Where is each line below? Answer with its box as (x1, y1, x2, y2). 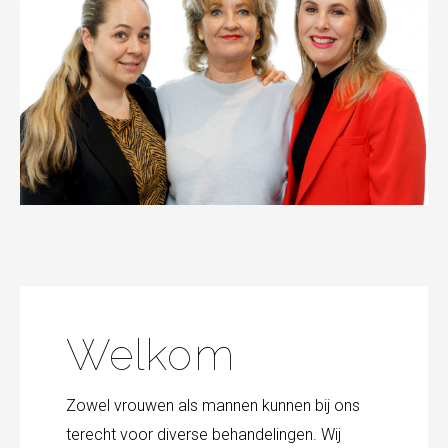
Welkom (66, 330, 235, 381)
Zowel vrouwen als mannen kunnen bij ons (66, 396, 360, 416)
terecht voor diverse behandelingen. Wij (66, 425, 341, 445)
